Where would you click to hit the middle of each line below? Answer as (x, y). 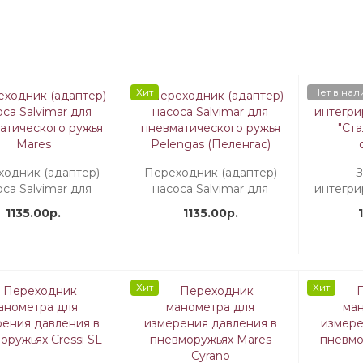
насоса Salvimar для (211, 189)
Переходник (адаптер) (210, 173)
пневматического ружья (210, 205)
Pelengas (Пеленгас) (210, 221)
